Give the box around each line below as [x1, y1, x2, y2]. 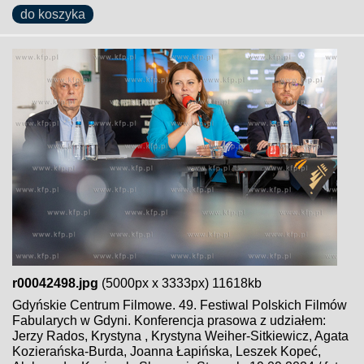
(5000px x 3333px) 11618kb [98, 276, 262, 290]
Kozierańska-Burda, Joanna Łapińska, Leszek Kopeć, [12, 344, 321, 358]
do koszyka [20, 7, 85, 21]
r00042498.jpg [12, 276, 98, 290]
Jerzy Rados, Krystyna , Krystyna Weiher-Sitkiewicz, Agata [12, 329, 349, 343]
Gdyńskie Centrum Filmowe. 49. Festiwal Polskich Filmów [12, 298, 347, 312]
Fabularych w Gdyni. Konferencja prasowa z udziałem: [12, 314, 326, 327]
